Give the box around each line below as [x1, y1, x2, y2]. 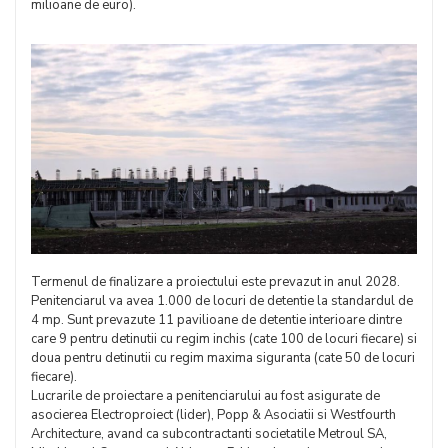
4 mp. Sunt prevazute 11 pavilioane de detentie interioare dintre [31, 310, 402, 329]
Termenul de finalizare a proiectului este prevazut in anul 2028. [31, 272, 400, 291]
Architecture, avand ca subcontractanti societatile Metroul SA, [31, 424, 387, 443]
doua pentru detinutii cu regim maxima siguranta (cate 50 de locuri [31, 348, 415, 367]
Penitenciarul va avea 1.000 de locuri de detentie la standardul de [31, 291, 413, 310]
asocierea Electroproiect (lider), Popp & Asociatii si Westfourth [31, 405, 396, 424]
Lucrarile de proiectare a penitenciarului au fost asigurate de [31, 386, 380, 405]
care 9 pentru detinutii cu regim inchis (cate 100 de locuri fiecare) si [31, 329, 417, 348]
